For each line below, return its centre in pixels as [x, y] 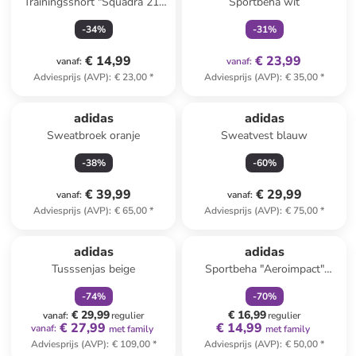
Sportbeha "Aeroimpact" [264, 269]
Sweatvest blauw [265, 135]
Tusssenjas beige [94, 269]
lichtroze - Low [264, 285]
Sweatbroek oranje [94, 135]
